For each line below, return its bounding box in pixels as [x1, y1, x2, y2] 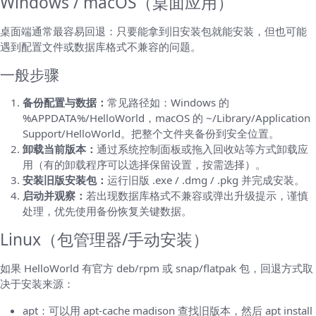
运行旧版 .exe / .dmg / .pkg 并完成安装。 [107, 173, 305, 188]
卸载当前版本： [23, 142, 97, 157]
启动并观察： [23, 188, 86, 203]
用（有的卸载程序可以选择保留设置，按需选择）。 [23, 157, 266, 172]
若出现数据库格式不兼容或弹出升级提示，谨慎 [86, 188, 308, 203]
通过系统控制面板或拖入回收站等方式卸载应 [97, 142, 308, 157]
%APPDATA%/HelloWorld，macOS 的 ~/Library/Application [23, 111, 310, 126]
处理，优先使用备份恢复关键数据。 [23, 204, 192, 219]
